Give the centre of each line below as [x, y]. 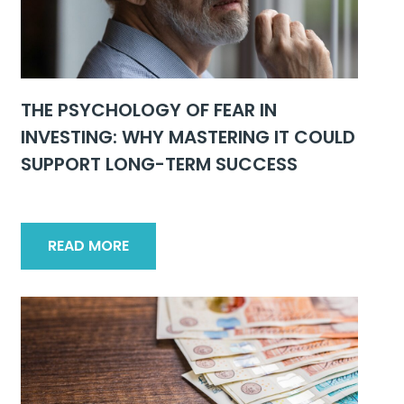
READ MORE [88, 246]
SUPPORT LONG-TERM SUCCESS [159, 164]
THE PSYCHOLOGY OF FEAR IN [149, 110]
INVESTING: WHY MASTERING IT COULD [188, 137]
